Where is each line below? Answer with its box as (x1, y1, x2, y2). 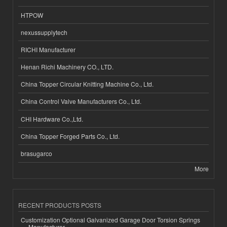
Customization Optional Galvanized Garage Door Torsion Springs (21, 215, 200, 224)
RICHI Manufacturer (21, 45, 75, 54)
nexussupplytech (21, 27, 67, 36)
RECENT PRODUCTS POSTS (18, 200, 101, 209)
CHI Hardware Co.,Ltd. (21, 114, 83, 123)
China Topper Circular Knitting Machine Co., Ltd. (21, 80, 154, 89)
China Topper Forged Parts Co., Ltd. (21, 131, 120, 140)
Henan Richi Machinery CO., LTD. (21, 62, 113, 71)
